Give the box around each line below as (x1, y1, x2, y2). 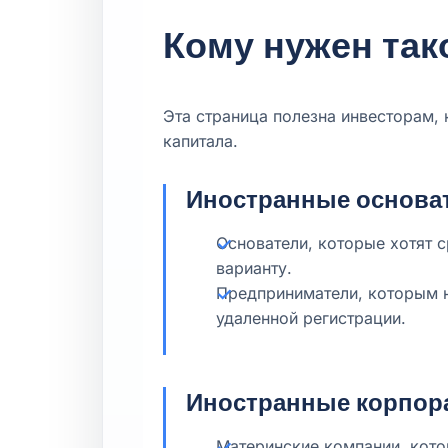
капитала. (163, 131, 238, 151)
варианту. (216, 258, 292, 278)
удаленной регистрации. (216, 308, 406, 328)
